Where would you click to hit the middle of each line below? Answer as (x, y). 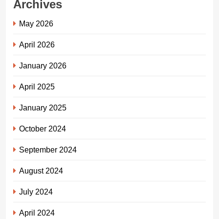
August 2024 (41, 170)
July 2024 (36, 191)
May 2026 (36, 23)
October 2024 (43, 128)
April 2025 (37, 86)
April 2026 (37, 44)
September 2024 (48, 149)
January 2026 (43, 65)
